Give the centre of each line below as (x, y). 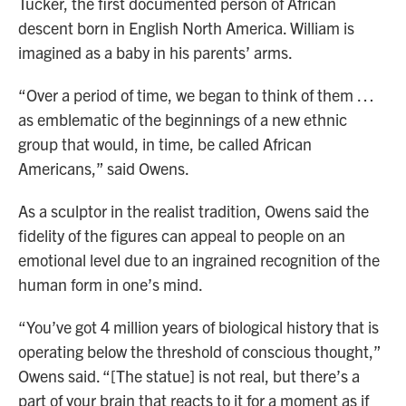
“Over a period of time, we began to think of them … (196, 95)
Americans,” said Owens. (104, 169)
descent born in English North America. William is (186, 28)
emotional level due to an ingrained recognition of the (199, 260)
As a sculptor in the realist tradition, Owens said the (193, 211)
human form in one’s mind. (111, 285)
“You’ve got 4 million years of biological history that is (198, 327)
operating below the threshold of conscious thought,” (199, 352)
